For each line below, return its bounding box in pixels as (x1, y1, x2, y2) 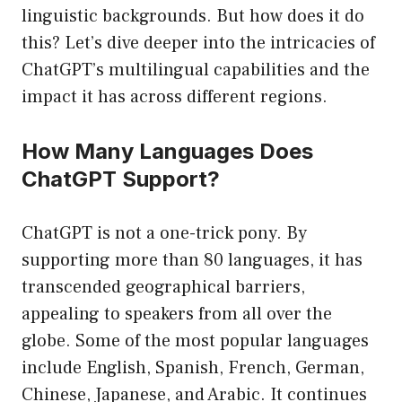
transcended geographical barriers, (22, 275, 305, 300)
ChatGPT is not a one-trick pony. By (22, 222, 307, 246)
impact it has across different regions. (22, 85, 328, 109)
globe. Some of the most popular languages (22, 329, 369, 354)
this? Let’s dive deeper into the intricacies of (22, 31, 375, 56)
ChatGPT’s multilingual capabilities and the (22, 58, 370, 83)
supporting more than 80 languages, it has (22, 249, 363, 273)
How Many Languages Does (22, 138, 313, 165)
